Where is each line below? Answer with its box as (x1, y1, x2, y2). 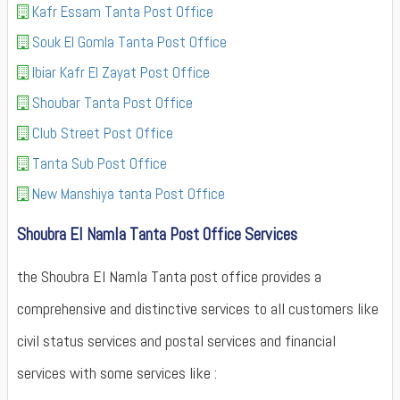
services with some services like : (17, 362, 217, 383)
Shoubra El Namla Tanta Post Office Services (17, 223, 297, 246)
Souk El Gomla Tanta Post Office (32, 32, 227, 52)
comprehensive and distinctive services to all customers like (17, 298, 379, 319)
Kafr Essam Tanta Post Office (32, 2, 213, 21)
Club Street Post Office (32, 123, 173, 143)
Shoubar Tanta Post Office (32, 93, 193, 112)
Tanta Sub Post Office (32, 154, 167, 173)
